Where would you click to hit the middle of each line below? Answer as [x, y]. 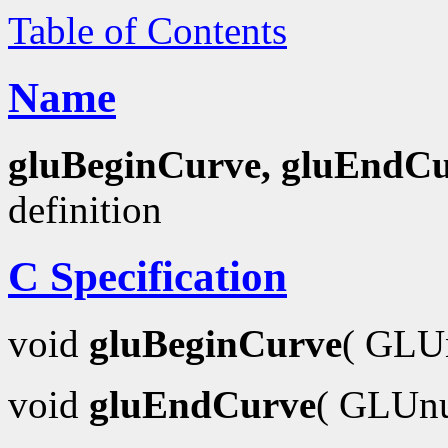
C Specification [147, 276]
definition [85, 209]
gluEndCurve [202, 404]
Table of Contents [147, 30]
